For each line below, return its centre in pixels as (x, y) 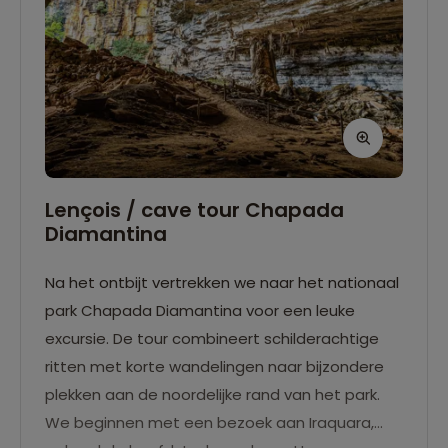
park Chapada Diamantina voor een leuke (200, 310)
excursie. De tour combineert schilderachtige (212, 338)
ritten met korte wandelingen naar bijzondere (214, 366)
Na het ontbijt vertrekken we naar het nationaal (222, 282)
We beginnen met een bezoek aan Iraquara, (209, 422)
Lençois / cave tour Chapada (194, 209)
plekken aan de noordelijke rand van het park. (212, 394)
